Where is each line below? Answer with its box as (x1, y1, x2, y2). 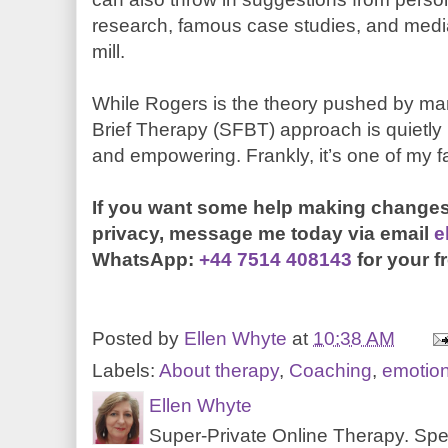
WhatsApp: (92, 248, 199, 270)
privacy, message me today (92, 222, 348, 244)
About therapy (159, 359, 279, 381)
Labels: (92, 359, 159, 381)
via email (348, 222, 434, 244)
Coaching (289, 359, 372, 381)
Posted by (92, 327, 184, 349)
